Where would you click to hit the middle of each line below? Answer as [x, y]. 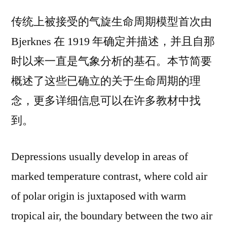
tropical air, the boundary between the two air [112, 216]
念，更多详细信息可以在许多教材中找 [106, 101]
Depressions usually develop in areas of [100, 157]
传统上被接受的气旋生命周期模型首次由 [111, 22]
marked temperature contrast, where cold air [109, 176]
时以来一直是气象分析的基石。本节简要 [111, 61]
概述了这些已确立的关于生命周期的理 [106, 81]
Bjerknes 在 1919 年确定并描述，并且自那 [113, 42]
